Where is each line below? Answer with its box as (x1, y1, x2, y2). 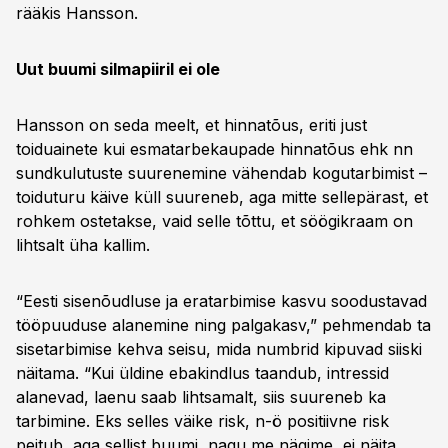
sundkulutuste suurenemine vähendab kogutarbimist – (16, 163, 427, 183)
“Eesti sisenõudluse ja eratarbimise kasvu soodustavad (16, 291, 427, 311)
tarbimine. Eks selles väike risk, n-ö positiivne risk (16, 411, 389, 431)
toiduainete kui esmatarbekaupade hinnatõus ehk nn (16, 139, 413, 159)
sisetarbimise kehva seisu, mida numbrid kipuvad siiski (16, 339, 422, 359)
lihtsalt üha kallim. (16, 235, 150, 255)
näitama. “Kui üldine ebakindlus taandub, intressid (16, 363, 389, 383)
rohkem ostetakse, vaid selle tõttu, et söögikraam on (16, 211, 413, 231)
